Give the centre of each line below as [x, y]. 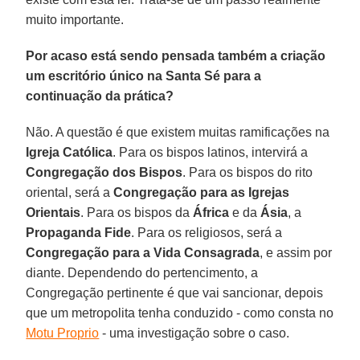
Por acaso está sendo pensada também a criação [176, 55]
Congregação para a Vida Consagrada [143, 252]
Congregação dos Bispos [104, 172]
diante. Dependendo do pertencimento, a [142, 272]
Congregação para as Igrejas [202, 192]
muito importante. [75, 19]
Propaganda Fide [79, 232]
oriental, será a [70, 192]
